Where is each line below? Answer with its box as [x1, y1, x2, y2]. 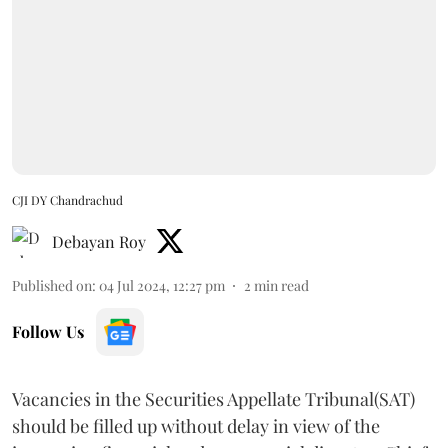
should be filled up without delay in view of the [12, 413, 380, 438]
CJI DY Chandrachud [12, 191, 123, 208]
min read [254, 275, 309, 295]
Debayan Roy [52, 230, 146, 252]
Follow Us [12, 320, 84, 342]
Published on [12, 275, 92, 295]
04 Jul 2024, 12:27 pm [99, 275, 225, 295]
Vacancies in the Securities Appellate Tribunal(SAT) [12, 386, 415, 411]
